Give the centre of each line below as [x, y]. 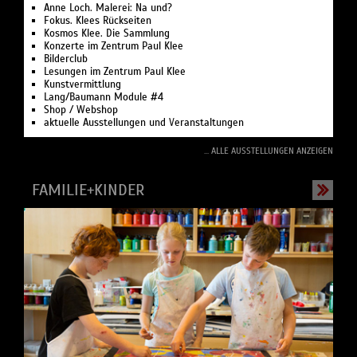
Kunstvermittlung [82, 84]
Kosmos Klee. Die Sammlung [107, 33]
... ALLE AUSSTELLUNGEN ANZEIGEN [269, 150]
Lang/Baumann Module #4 [104, 97]
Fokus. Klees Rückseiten [98, 20]
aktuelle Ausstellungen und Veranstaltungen [144, 122]
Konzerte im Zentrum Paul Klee [114, 46]
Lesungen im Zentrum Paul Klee [115, 71]
